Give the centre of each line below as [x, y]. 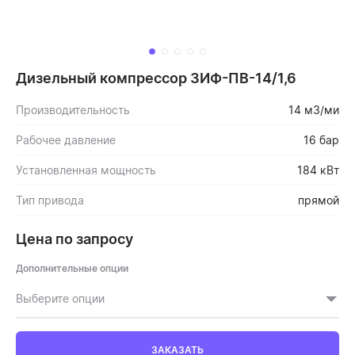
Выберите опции [60, 299]
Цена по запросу [74, 239]
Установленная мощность [86, 170]
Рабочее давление [66, 139]
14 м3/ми [314, 109]
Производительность [73, 109]
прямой [319, 200]
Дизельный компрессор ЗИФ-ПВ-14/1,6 [156, 78]
